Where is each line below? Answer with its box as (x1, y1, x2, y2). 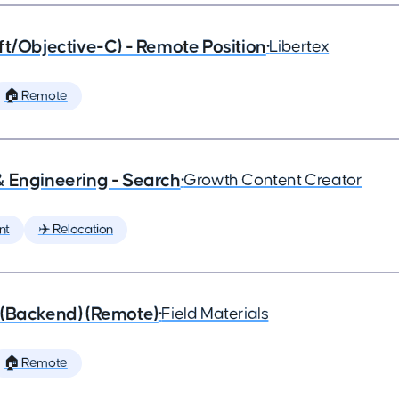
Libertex (269, 38, 330, 55)
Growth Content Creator (183, 172, 362, 189)
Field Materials (161, 305, 269, 322)
